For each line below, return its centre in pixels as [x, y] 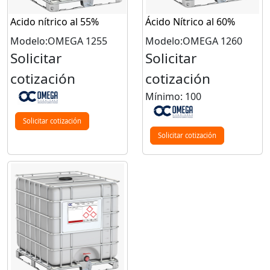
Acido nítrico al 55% [55, 21]
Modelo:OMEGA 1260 [194, 41]
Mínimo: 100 [173, 96]
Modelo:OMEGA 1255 [59, 41]
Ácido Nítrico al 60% [190, 21]
